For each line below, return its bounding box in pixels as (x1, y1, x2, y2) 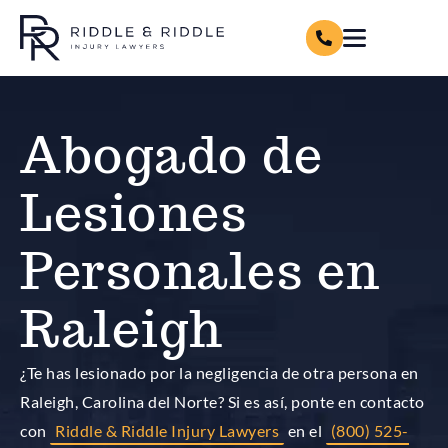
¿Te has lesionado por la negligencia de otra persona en (20, 362, 419, 382)
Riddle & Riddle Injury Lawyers (55, 420, 279, 440)
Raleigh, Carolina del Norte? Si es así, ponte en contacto (20, 391, 425, 411)
